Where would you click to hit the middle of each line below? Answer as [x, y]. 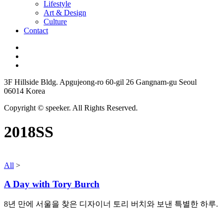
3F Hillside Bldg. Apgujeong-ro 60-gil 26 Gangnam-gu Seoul [100, 82]
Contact [36, 30]
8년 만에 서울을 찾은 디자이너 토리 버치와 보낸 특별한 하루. [111, 204]
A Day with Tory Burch [52, 184]
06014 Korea [25, 91]
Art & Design [65, 12]
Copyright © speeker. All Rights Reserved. [71, 108]
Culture [55, 21]
